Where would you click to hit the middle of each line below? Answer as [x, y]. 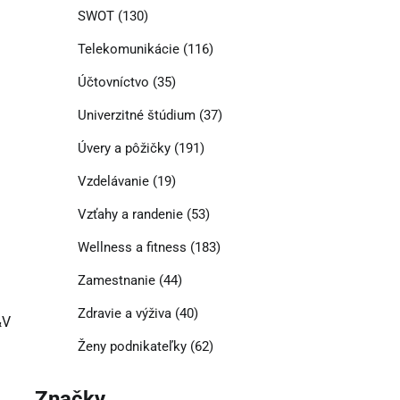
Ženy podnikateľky [132, 347]
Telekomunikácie [128, 50]
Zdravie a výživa [124, 314]
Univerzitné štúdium [136, 116]
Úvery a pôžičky [124, 149]
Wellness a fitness [132, 248]
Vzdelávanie [113, 182]
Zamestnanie [116, 281]
